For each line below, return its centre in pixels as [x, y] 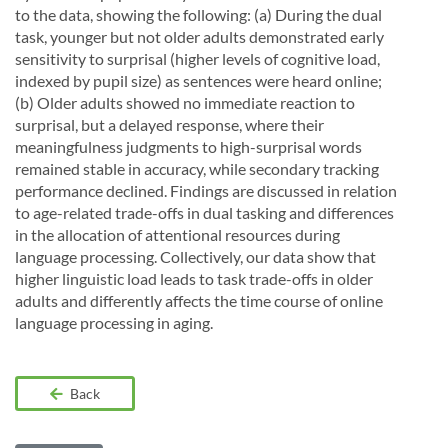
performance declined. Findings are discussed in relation [206, 190]
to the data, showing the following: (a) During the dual [198, 14]
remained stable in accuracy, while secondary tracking [197, 168]
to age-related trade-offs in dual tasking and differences [204, 212]
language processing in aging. [114, 322]
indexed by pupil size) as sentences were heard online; [198, 80]
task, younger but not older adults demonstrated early [199, 36]
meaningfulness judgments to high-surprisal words [188, 146]
